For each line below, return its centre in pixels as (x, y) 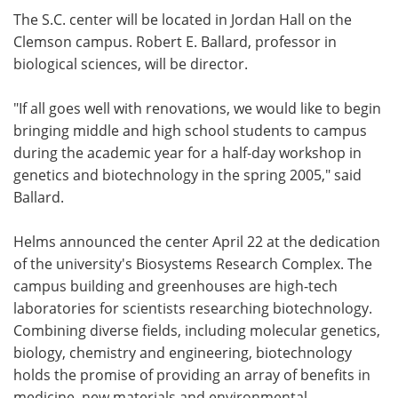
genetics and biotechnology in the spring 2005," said (187, 175)
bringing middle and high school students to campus (190, 130)
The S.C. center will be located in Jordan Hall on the (183, 19)
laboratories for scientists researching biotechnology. (193, 308)
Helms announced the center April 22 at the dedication (197, 241)
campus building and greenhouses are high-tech (175, 286)
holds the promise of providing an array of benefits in (192, 374)
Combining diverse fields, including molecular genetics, (197, 330)
